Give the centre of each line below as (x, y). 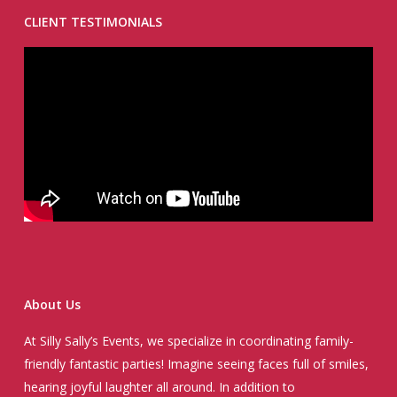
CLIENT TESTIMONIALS (93, 22)
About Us (52, 305)
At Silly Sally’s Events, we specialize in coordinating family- (188, 341)
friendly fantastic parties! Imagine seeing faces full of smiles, (196, 364)
